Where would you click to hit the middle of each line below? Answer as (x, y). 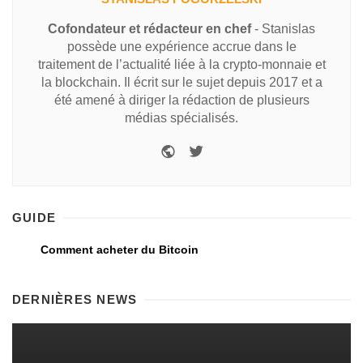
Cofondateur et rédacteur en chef (149, 29)
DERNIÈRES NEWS (75, 300)
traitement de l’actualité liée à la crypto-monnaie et (181, 65)
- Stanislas (283, 29)
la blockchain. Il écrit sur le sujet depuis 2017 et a (181, 83)
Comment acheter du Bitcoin (120, 250)
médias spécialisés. (181, 118)
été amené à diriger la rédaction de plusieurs (181, 100)
